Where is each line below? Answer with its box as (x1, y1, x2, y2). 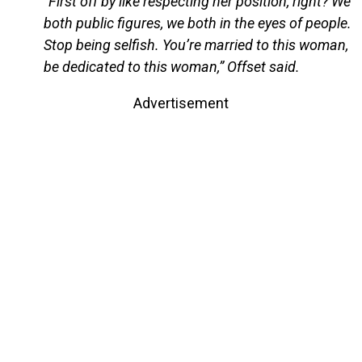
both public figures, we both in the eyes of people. (43, 15, 351, 32)
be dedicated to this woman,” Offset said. (43, 58, 300, 76)
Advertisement (133, 95, 229, 112)
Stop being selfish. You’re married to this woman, (43, 36, 348, 54)
